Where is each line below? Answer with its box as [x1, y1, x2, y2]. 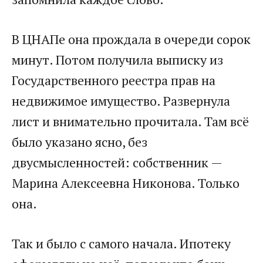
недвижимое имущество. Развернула [12, 92, 230, 109]
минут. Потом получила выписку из [12, 50, 223, 68]
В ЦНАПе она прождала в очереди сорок [12, 30, 251, 48]
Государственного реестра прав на [12, 71, 215, 89]
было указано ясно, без [12, 133, 147, 150]
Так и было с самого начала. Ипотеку [12, 234, 231, 252]
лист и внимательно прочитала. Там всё [12, 112, 249, 130]
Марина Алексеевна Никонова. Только [12, 174, 240, 191]
